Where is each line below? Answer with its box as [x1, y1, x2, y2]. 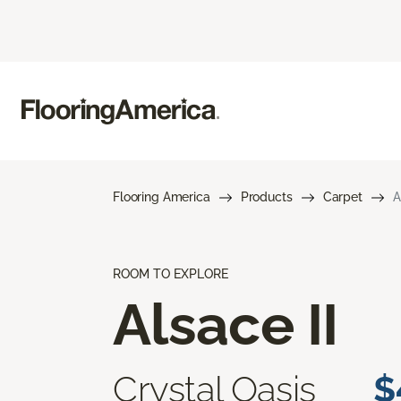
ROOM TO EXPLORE [113, 266, 228, 281]
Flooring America [113, 189, 210, 204]
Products [240, 189, 293, 204]
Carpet [322, 189, 363, 204]
